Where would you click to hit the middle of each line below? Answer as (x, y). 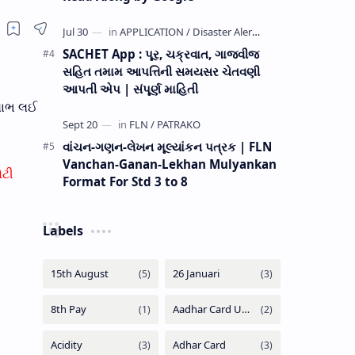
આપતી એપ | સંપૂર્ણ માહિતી (130, 88)
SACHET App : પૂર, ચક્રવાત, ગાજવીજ (160, 53)
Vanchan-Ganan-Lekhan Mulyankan (169, 164)
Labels (63, 230)
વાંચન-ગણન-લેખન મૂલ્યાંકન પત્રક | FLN (167, 146)
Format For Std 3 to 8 (125, 181)
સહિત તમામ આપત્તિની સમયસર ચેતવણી (161, 71)
